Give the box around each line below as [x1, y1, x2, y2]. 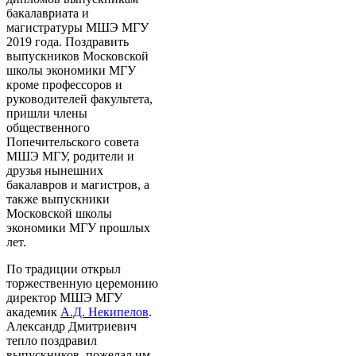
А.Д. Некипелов [60, 304, 149, 319]
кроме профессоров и [6, 77, 122, 91]
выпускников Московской [6, 48, 149, 63]
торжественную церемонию [6, 276, 158, 290]
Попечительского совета [6, 134, 139, 149]
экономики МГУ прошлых [6, 220, 150, 234]
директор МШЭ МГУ [6, 290, 122, 304]
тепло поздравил [6, 333, 97, 347]
